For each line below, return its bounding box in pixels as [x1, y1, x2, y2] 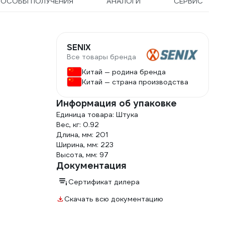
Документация [56, 160, 127, 171]
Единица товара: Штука [56, 110, 138, 119]
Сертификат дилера [68, 177, 140, 186]
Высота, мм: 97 [56, 150, 108, 159]
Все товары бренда [67, 52, 136, 61]
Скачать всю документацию [64, 194, 163, 203]
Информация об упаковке [56, 97, 177, 109]
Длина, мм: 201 [56, 130, 108, 139]
